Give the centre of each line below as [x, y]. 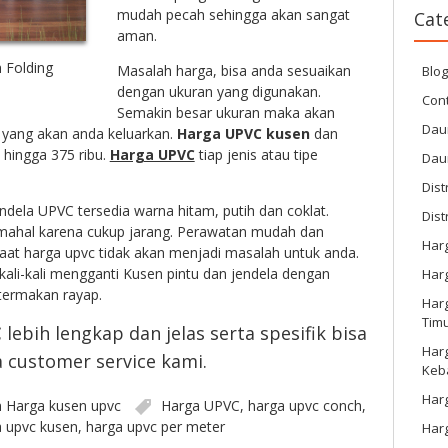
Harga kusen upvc [63, 405]
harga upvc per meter [155, 426]
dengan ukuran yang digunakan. [218, 91]
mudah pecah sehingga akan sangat [233, 14]
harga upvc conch [304, 405]
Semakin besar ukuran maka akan [225, 112]
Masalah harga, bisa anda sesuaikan [233, 70]
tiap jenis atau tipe [256, 154]
